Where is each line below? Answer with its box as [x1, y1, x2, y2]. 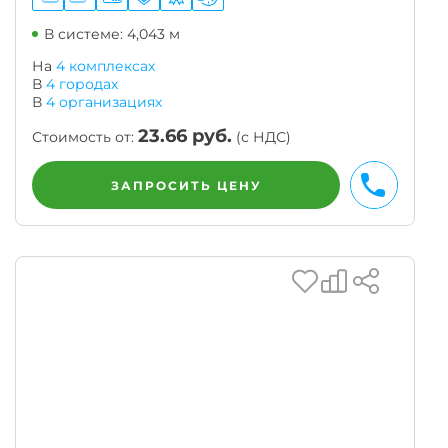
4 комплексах [56, 57, 155, 75]
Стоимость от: [32, 128, 138, 146]
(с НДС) [232, 128, 291, 146]
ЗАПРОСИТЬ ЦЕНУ [110, 177, 262, 193]
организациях [55, 93, 162, 111]
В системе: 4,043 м [44, 25, 180, 43]
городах [55, 75, 118, 93]
